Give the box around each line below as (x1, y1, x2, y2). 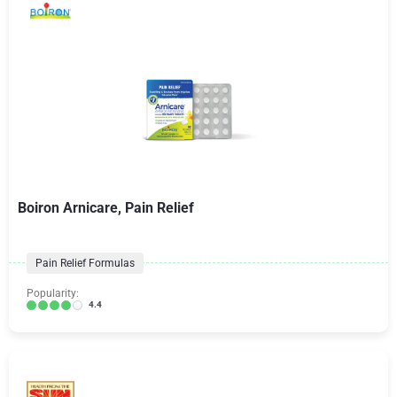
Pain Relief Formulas (35, 257, 135, 269)
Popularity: (27, 287, 79, 300)
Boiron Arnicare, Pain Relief (18, 199, 194, 216)
